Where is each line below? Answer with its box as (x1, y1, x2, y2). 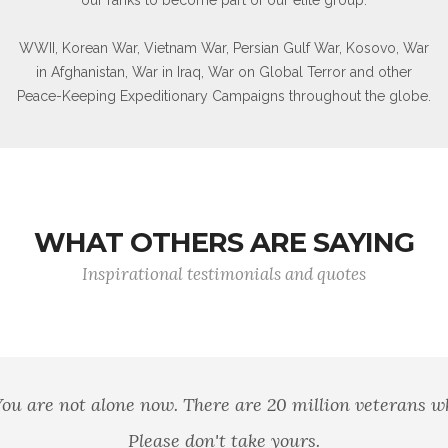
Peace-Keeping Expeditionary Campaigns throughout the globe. (17, 87, 431, 104)
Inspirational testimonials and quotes (82, 263, 366, 285)
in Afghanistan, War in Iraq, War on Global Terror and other (36, 63, 412, 80)
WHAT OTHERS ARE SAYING (34, 226, 414, 259)
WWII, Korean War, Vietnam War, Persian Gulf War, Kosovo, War (19, 39, 429, 56)
